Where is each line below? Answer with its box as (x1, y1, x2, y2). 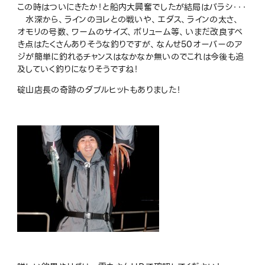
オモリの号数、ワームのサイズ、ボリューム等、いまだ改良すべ (17, 25, 243, 38)
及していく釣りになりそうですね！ (17, 62, 139, 76)
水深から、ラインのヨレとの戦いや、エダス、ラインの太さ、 (17, 12, 240, 26)
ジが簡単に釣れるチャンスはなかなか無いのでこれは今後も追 (17, 50, 244, 63)
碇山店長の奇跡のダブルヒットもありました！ (17, 83, 182, 96)
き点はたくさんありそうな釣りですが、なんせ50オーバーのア (17, 37, 243, 51)
